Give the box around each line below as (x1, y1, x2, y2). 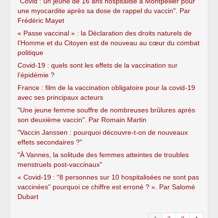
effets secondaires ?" (18, 138, 82, 146)
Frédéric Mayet (18, 16, 64, 24)
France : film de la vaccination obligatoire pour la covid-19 (18, 83, 195, 91)
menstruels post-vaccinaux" (18, 160, 102, 168)
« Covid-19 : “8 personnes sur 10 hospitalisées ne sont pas (18, 173, 199, 181)
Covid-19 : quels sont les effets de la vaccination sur (18, 61, 178, 69)
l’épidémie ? (18, 71, 54, 79)
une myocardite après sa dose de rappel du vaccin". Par (18, 6, 190, 15)
